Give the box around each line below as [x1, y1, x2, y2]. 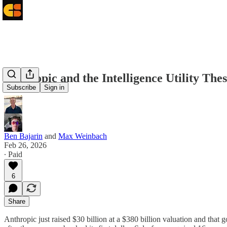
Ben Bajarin [4, 131, 43, 140]
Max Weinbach [58, 131, 107, 140]
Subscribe [7, 84, 36, 92]
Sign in [44, 84, 64, 92]
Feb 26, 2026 [4, 140, 47, 149]
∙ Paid [4, 149, 22, 159]
